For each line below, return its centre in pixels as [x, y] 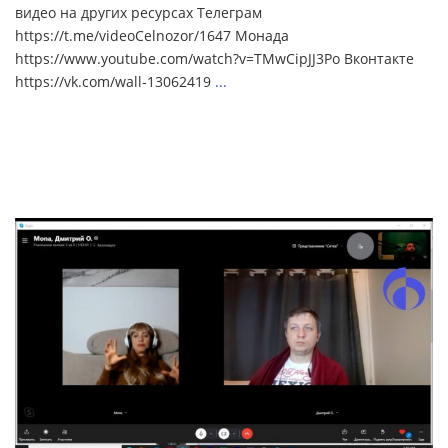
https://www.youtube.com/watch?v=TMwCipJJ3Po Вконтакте [214, 58]
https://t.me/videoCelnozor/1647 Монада [152, 35]
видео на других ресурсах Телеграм [138, 12]
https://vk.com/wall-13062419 [115, 81]
